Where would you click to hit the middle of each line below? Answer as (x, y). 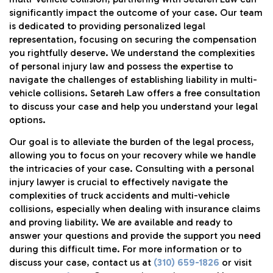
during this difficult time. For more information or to (126, 249)
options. (27, 119)
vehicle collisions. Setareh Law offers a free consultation (135, 93)
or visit (236, 262)
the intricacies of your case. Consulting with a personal (132, 168)
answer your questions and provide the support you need (135, 235)
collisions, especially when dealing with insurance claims (135, 208)
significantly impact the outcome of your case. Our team (136, 12)
